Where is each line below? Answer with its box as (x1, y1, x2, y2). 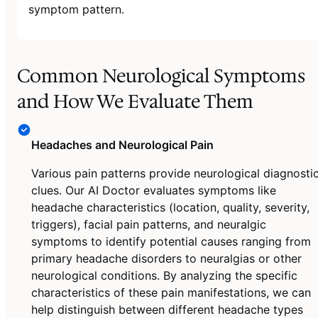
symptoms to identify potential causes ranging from (31, 234, 311, 249)
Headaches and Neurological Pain (31, 138, 214, 153)
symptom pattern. (28, 1, 124, 16)
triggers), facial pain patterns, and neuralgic (31, 217, 266, 232)
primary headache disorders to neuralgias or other (31, 251, 302, 266)
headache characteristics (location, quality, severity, (31, 200, 309, 215)
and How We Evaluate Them (17, 88, 253, 114)
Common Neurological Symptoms (17, 62, 305, 88)
